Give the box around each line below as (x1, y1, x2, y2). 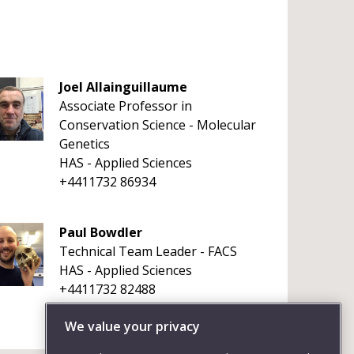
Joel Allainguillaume (58, 78, 187, 96)
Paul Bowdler (58, 224, 142, 241)
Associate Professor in (58, 97, 192, 115)
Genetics (58, 135, 110, 153)
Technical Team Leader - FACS (58, 243, 237, 260)
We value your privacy (65, 318, 200, 336)
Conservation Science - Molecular (58, 116, 256, 134)
